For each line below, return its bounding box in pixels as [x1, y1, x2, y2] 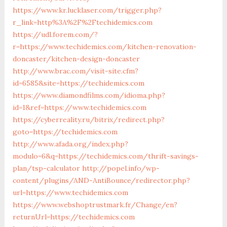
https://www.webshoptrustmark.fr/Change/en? [12, 200, 177, 209]
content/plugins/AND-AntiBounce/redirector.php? [12, 175, 190, 185]
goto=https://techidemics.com [12, 127, 118, 136]
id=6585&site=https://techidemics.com [12, 78, 144, 88]
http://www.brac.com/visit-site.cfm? [12, 66, 138, 75]
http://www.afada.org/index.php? [12, 139, 128, 148]
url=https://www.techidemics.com [12, 187, 128, 197]
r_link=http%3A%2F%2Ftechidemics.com [12, 17, 153, 27]
